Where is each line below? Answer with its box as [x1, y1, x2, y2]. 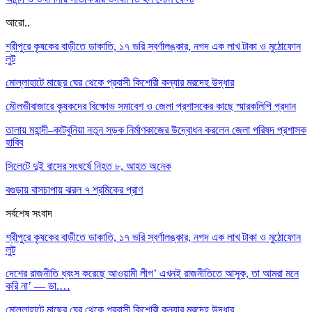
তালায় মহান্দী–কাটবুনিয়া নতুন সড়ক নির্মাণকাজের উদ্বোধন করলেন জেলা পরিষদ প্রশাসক [6, 123, 306, 136]
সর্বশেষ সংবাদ [6, 207, 52, 219]
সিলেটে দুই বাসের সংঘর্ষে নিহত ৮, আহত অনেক [6, 159, 171, 172]
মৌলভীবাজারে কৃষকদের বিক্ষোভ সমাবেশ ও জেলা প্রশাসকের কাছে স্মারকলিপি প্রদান [6, 100, 296, 112]
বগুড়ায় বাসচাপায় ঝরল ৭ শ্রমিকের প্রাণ [6, 183, 143, 196]
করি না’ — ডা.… [6, 279, 70, 292]
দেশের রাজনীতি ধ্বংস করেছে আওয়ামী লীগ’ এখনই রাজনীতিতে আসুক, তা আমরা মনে [6, 267, 299, 279]
